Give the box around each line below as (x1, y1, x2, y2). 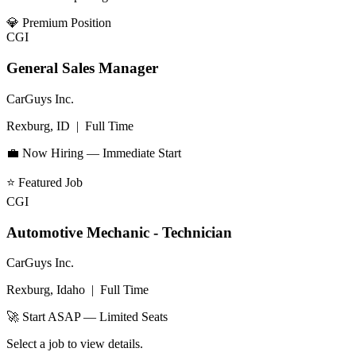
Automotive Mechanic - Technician (6, 223, 232, 241)
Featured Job (18, 175, 83, 189)
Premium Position (22, 16, 111, 30)
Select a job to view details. (6, 337, 143, 351)
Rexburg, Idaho (6, 283, 85, 297)
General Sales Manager (6, 60, 158, 77)
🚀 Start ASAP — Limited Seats (6, 310, 168, 324)
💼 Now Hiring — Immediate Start (6, 145, 181, 160)
